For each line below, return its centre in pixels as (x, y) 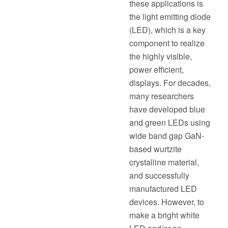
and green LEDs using (169, 122)
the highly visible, (160, 56)
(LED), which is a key (167, 30)
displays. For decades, (170, 83)
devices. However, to (166, 202)
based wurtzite (155, 149)
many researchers (161, 96)
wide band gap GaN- (166, 136)
